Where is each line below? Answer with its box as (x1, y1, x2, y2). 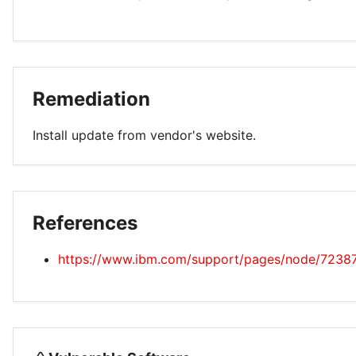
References (33, 211, 137, 234)
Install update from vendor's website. (33, 127, 256, 143)
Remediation (33, 87, 150, 110)
